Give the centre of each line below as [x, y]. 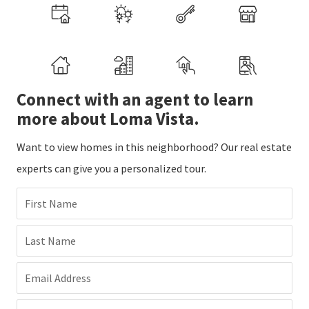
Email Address [58, 278]
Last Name [50, 241]
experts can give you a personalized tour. [111, 169]
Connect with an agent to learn [135, 100]
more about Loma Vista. [108, 119]
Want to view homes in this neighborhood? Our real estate [154, 147]
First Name [51, 204]
